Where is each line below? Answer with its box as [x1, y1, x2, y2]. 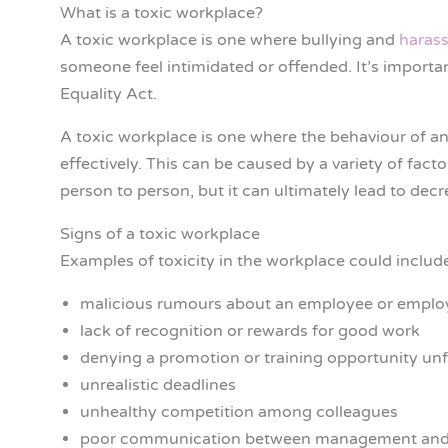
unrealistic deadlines [80, 375, 236, 396]
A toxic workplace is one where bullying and [60, 30, 399, 51]
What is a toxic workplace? [60, 3, 263, 24]
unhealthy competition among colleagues [80, 402, 398, 423]
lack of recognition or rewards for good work [80, 321, 420, 342]
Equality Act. [60, 84, 157, 105]
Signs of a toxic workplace [60, 224, 260, 245]
